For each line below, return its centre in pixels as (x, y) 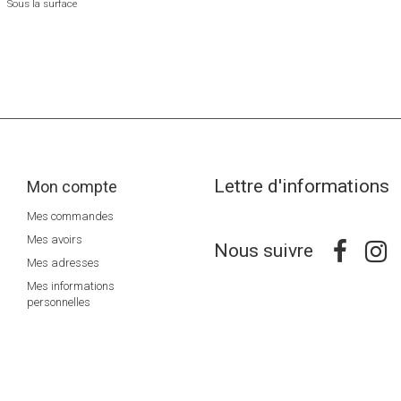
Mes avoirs (55, 239)
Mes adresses (63, 263)
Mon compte (72, 187)
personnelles (59, 302)
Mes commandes (70, 216)
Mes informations (71, 286)
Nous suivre (264, 251)
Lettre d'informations (302, 186)
